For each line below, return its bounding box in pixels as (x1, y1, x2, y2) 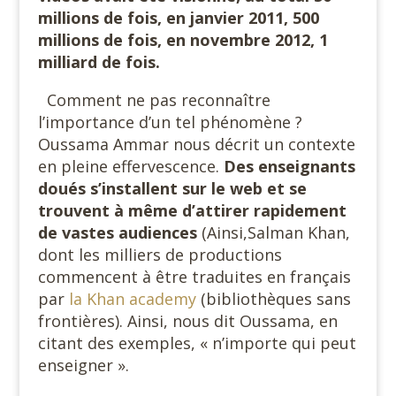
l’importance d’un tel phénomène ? (37, 111, 302, 133)
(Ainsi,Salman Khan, (201, 222, 350, 244)
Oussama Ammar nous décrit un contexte (37, 133, 355, 156)
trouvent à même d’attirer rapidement (37, 200, 346, 222)
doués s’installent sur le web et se (37, 178, 307, 200)
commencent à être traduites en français (37, 266, 351, 288)
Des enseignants (223, 156, 355, 178)
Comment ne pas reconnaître (46, 89, 270, 111)
